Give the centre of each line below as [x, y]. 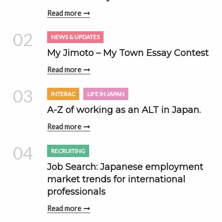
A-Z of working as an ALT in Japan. [124, 110]
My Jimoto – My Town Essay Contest [128, 53]
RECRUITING [68, 151]
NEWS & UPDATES [76, 37]
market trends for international [116, 179]
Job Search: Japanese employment [125, 167]
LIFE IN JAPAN [106, 94]
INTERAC [63, 94]
